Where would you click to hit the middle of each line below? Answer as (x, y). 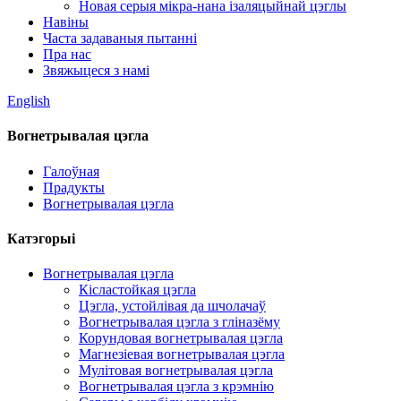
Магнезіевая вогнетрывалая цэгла (182, 354)
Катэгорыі (41, 238)
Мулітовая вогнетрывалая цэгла (176, 371)
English (29, 101)
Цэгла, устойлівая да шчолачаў (172, 306)
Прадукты (74, 187)
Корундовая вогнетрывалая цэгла (181, 338)
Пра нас (67, 54)
